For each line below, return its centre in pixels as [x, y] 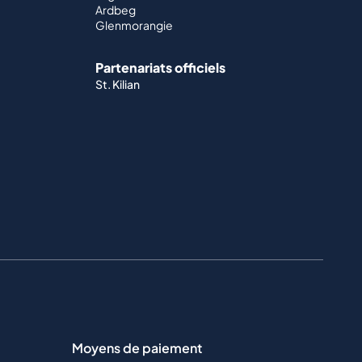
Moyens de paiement [137, 347]
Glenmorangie [134, 25]
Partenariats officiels [160, 68]
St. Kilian [118, 84]
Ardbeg [116, 10]
